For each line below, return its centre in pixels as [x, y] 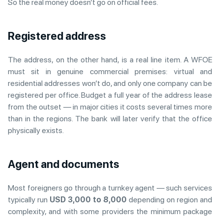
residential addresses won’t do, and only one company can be [110, 83]
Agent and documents [64, 164]
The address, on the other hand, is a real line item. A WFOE [110, 59]
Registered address [57, 36]
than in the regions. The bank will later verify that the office [110, 118]
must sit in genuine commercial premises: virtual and [110, 71]
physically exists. [36, 130]
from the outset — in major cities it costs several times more [110, 107]
